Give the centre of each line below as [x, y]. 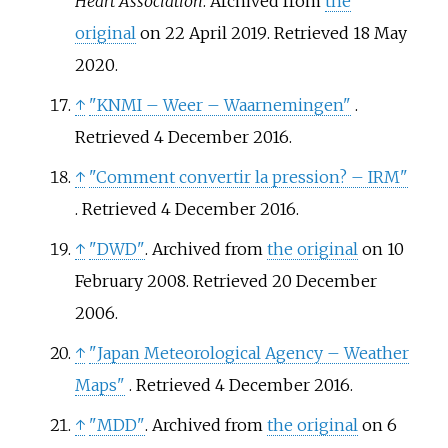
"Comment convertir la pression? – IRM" [248, 177]
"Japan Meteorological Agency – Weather [248, 353]
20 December [324, 281]
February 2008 [130, 281]
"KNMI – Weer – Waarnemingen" [219, 105]
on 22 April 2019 [201, 33]
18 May [379, 33]
